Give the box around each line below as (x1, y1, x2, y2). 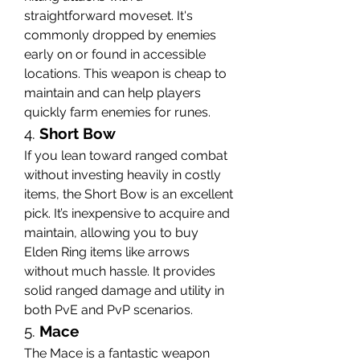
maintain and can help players (24, 84, 201, 100)
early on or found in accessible (24, 46, 206, 62)
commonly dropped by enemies (24, 27, 216, 43)
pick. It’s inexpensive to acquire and (24, 205, 230, 221)
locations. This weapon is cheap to (24, 65, 227, 81)
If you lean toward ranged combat (24, 147, 227, 163)
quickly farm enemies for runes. (24, 104, 211, 120)
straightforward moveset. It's (24, 7, 193, 23)
